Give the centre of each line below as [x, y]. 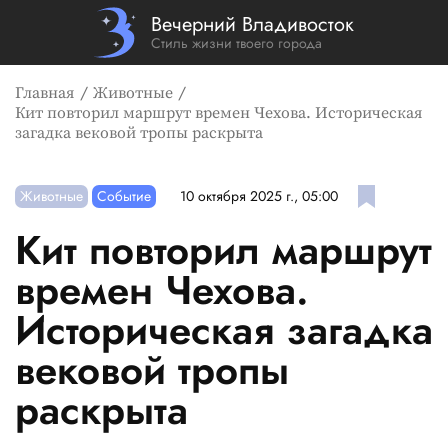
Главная [45, 93]
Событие [124, 195]
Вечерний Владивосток [253, 24]
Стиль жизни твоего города [237, 43]
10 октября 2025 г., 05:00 [259, 196]
